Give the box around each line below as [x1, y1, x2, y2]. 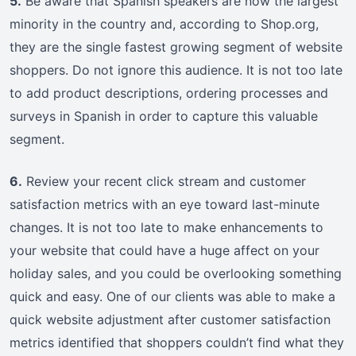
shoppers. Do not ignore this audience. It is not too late [10, 62, 342, 79]
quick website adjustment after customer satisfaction [10, 311, 331, 328]
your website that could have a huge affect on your [10, 242, 319, 259]
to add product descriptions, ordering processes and [10, 85, 328, 102]
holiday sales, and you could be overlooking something [10, 265, 342, 282]
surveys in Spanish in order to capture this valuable [10, 108, 318, 125]
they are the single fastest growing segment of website [10, 39, 342, 56]
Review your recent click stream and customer [22, 173, 306, 190]
